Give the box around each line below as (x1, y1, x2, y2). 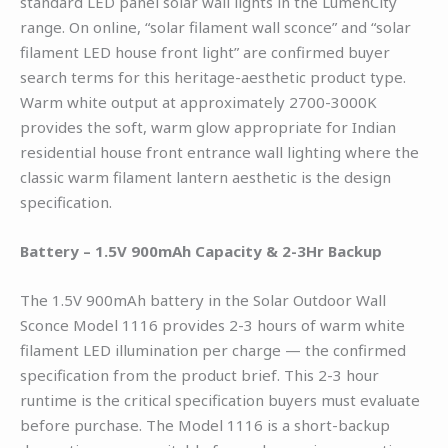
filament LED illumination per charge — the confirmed (20, 339, 406, 360)
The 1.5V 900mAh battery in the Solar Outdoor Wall (20, 289, 386, 310)
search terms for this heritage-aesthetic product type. (20, 66, 406, 87)
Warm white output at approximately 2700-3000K (20, 91, 377, 112)
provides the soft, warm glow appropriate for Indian (20, 116, 396, 137)
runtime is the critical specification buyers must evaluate (20, 389, 420, 410)
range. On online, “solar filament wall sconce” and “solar (20, 16, 411, 37)
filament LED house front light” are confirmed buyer (20, 41, 390, 62)
